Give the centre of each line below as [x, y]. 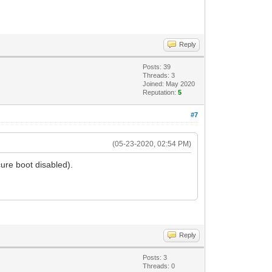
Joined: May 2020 [169, 83]
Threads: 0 [159, 266]
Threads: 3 [159, 75]
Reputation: [161, 92]
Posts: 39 [157, 66]
